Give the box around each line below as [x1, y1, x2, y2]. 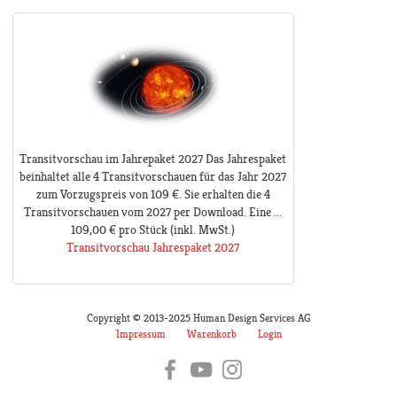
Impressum [115, 328, 166, 341]
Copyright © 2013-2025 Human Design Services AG [87, 312, 310, 325]
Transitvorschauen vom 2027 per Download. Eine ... [24, 205, 283, 220]
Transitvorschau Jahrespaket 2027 [66, 240, 240, 255]
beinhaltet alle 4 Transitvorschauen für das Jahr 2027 [19, 169, 287, 184]
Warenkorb [186, 328, 237, 341]
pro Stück [119, 222, 168, 237]
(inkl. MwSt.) [167, 222, 236, 237]
